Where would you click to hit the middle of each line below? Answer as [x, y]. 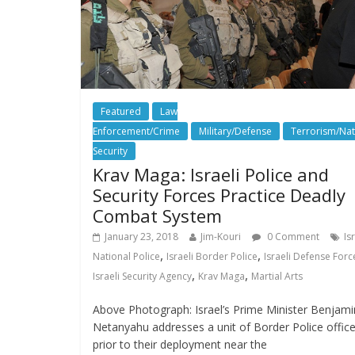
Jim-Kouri [221, 236]
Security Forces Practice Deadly [219, 195]
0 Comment [292, 236]
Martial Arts [277, 276]
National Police [126, 256]
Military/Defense [235, 131]
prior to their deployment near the [180, 344]
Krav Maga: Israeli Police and [211, 174]
